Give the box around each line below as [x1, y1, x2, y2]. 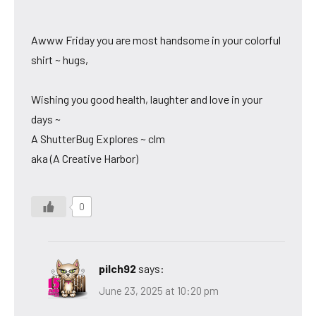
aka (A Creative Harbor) [31, 151, 138, 165]
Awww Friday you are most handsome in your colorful [31, 32, 281, 47]
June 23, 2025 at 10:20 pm [99, 284, 219, 298]
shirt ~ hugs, [31, 52, 88, 66]
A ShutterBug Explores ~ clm [31, 131, 165, 145]
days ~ [31, 111, 61, 126]
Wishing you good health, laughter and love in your [31, 92, 262, 106]
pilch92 [99, 261, 136, 275]
